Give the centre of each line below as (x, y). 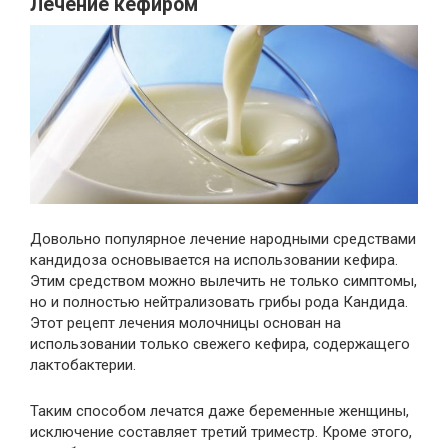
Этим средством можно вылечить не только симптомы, (223, 281)
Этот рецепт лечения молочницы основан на (185, 323)
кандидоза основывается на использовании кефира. (214, 260)
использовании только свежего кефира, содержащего (220, 344)
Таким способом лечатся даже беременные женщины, (219, 411)
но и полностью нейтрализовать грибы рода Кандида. (219, 302)
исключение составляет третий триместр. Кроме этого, (221, 432)
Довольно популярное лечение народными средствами (223, 239)
